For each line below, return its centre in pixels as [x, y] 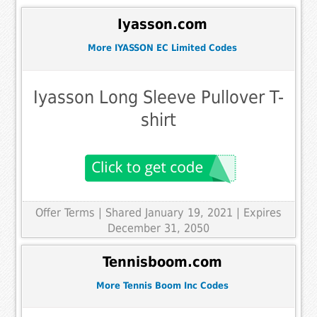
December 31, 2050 [158, 228]
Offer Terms [65, 212]
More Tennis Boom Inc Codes [162, 285]
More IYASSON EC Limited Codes [162, 48]
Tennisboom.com [162, 263]
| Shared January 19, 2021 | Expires [190, 212]
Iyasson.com [162, 25]
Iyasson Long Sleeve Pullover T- [158, 97]
